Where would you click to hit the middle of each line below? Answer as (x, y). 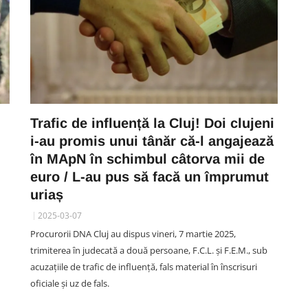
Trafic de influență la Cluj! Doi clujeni (152, 123)
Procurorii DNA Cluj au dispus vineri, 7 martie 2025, (133, 234)
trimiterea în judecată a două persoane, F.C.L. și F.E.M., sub (149, 250)
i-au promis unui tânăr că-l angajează (152, 141)
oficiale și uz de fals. (70, 283)
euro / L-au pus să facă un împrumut (150, 177)
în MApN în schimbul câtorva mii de (147, 159)
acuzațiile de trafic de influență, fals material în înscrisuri (144, 267)
